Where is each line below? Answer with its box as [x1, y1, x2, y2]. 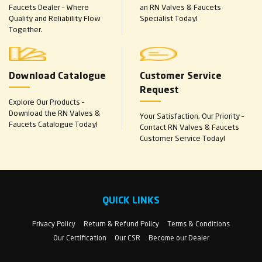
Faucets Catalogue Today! [9, 119, 98, 129]
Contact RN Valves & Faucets [140, 122, 239, 132]
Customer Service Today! [140, 133, 225, 143]
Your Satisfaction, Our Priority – [140, 111, 244, 120]
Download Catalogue [9, 71, 106, 81]
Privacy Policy [32, 219, 75, 228]
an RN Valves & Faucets [140, 2, 221, 12]
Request [140, 85, 179, 95]
